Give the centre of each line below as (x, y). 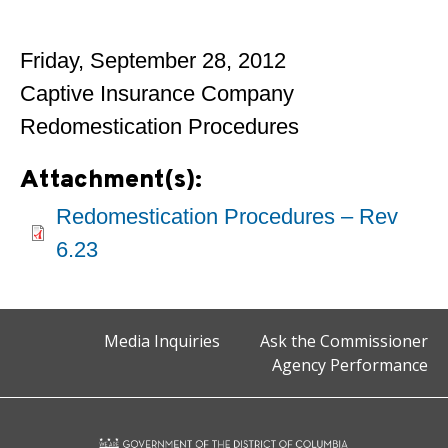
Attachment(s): (114, 181)
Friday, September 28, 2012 (153, 60)
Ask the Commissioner (344, 341)
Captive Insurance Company (157, 93)
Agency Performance (350, 365)
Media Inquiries (162, 341)
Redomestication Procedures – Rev (227, 216)
